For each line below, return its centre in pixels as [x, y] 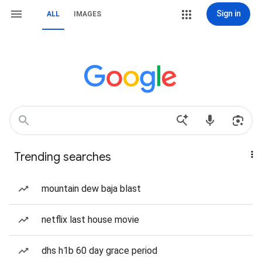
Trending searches [63, 157]
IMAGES [87, 14]
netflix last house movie [90, 220]
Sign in [228, 13]
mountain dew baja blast [91, 189]
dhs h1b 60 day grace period [99, 251]
